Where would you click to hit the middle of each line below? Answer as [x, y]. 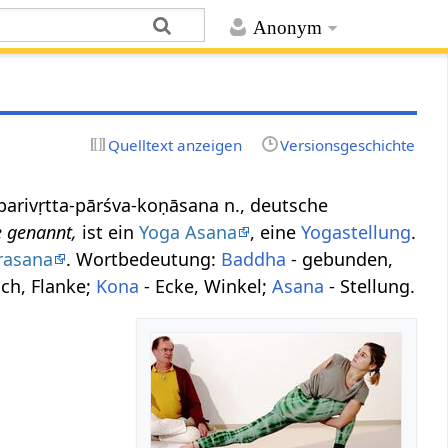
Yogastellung [356, 231]
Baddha [254, 258]
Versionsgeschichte [347, 144]
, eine [276, 231]
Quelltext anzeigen [175, 144]
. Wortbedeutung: [144, 258]
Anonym [287, 28]
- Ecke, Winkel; [206, 285]
